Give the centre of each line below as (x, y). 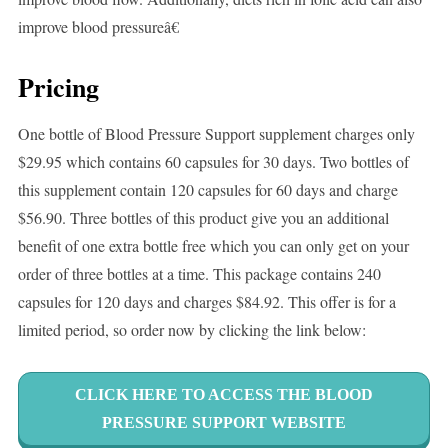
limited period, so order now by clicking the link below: (191, 330)
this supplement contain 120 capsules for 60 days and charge (207, 190)
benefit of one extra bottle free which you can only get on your (213, 246)
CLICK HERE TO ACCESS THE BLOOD (224, 395)
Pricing (58, 87)
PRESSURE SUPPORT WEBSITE (224, 423)
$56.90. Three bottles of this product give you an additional (203, 218)
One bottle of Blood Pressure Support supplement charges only (216, 134)
